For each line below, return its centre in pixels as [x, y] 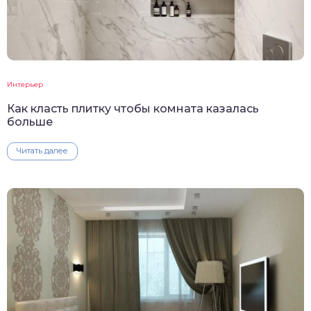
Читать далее [42, 151]
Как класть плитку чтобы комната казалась [133, 109]
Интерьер [25, 85]
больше [30, 122]
